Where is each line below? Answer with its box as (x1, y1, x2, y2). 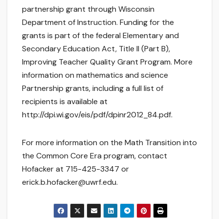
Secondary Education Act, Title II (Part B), (22, 44, 170, 54)
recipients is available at (22, 96, 108, 107)
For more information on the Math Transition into (22, 137, 197, 148)
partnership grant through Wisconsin (22, 4, 154, 15)
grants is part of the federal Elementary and (22, 30, 179, 41)
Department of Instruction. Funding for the (22, 17, 174, 28)
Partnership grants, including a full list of (22, 83, 163, 94)
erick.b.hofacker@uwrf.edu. (22, 177, 118, 188)
